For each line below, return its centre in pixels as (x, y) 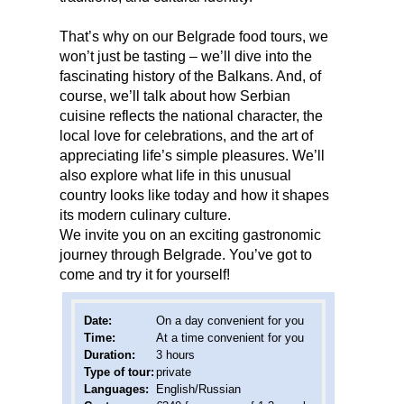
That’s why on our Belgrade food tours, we (194, 36)
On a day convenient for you (230, 320)
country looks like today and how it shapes (194, 195)
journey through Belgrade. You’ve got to (186, 254)
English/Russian (198, 389)
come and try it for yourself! (145, 274)
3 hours (175, 354)
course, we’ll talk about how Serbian (175, 96)
